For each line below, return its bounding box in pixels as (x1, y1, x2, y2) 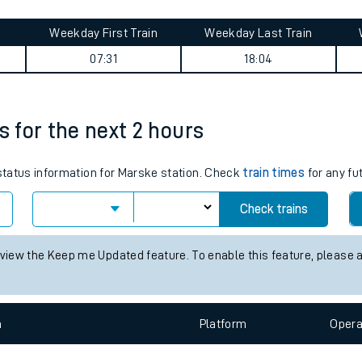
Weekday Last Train (204, 107, 313, 120)
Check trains (239, 283, 308, 296)
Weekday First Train (49, 107, 158, 120)
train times (242, 246, 305, 259)
